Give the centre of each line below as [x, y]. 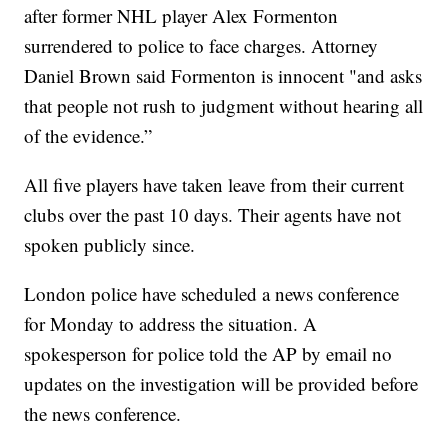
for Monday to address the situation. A [171, 324]
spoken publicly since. [110, 245]
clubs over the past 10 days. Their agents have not [213, 215]
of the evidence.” [88, 136]
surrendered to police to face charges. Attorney [201, 46]
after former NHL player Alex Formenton [181, 16]
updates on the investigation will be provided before [221, 384]
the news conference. [103, 414]
